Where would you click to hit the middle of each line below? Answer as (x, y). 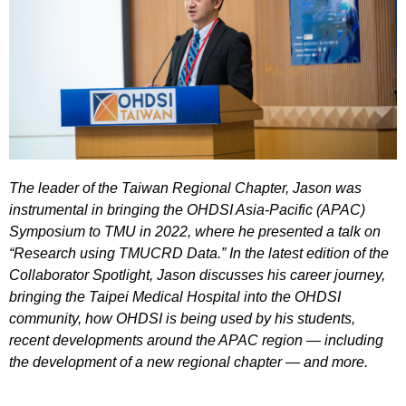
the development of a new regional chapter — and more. (188, 362)
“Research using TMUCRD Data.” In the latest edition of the (199, 254)
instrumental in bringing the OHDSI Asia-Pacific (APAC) (187, 210)
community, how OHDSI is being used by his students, (182, 319)
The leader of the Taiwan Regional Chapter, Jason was (185, 188)
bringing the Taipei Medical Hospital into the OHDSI (175, 297)
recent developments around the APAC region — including (196, 341)
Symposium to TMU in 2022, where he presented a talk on (195, 232)
